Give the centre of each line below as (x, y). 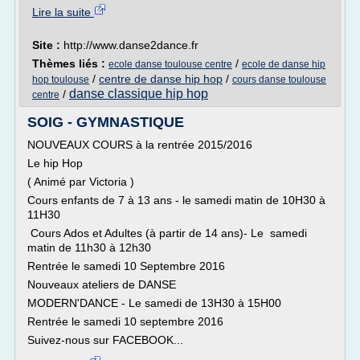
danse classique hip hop (139, 94)
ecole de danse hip (284, 64)
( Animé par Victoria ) (82, 182)
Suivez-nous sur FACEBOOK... (105, 340)
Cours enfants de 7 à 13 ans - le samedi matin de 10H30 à (176, 200)
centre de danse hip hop (161, 79)
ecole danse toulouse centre (170, 64)
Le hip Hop (57, 163)
